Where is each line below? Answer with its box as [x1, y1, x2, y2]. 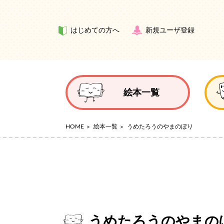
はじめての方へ [70, 27, 119, 34]
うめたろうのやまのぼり [125, 123, 193, 129]
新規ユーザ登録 [145, 27, 194, 34]
